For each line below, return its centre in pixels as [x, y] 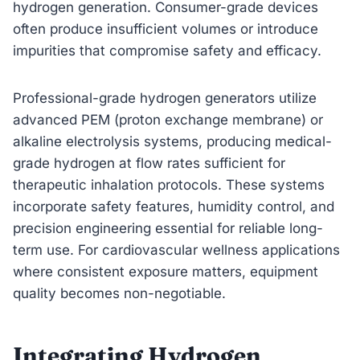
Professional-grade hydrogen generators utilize [165, 98]
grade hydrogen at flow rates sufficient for [149, 163]
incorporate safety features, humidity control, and [174, 206]
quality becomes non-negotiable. [119, 293]
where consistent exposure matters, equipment [166, 271]
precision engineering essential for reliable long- [168, 228]
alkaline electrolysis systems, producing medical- [172, 141]
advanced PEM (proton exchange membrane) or [168, 119]
